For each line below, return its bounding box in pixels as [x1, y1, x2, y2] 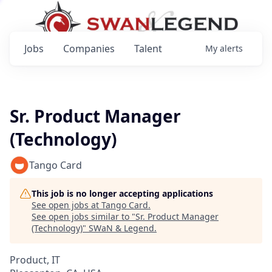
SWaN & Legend [89, 222, 154, 234]
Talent [134, 42, 162, 55]
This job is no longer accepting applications [32, 188, 213, 199]
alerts [220, 42, 243, 54]
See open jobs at [32, 199, 101, 211]
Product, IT [10, 253, 60, 267]
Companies [63, 42, 115, 55]
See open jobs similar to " [32, 211, 135, 222]
